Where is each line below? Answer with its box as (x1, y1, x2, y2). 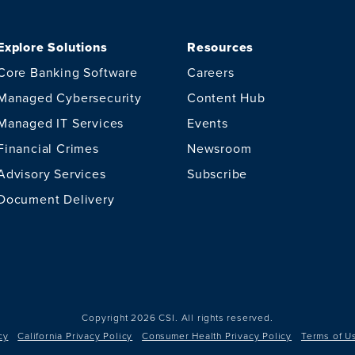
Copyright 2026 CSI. (82, 310, 178, 324)
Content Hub (187, 88, 265, 106)
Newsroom (187, 139, 252, 157)
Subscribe (187, 164, 248, 182)
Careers (187, 63, 235, 81)
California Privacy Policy (17, 328, 133, 342)
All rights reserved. (181, 310, 273, 324)
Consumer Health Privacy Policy (142, 328, 292, 342)
